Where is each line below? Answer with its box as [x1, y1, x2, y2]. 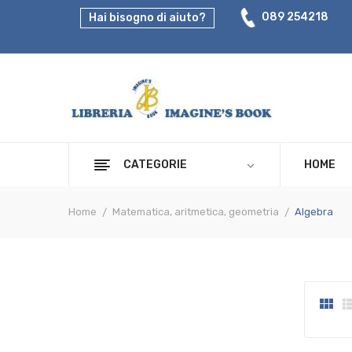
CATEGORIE [123, 158, 187, 171]
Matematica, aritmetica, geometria [112, 206, 280, 218]
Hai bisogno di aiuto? [89, 11, 206, 24]
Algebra [295, 206, 334, 218]
